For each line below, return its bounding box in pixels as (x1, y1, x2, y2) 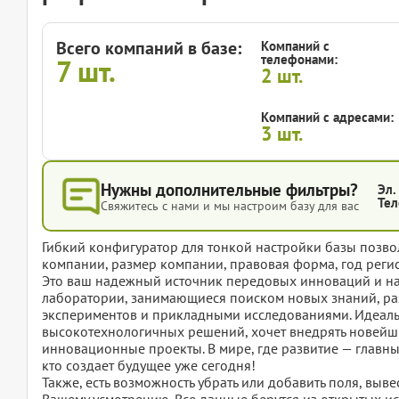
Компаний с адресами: (261, 108, 394, 126)
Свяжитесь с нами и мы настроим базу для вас (101, 197, 359, 214)
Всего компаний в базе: (56, 37, 241, 60)
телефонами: (261, 51, 338, 68)
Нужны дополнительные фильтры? (101, 178, 358, 200)
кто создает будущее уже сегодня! (42, 355, 256, 374)
